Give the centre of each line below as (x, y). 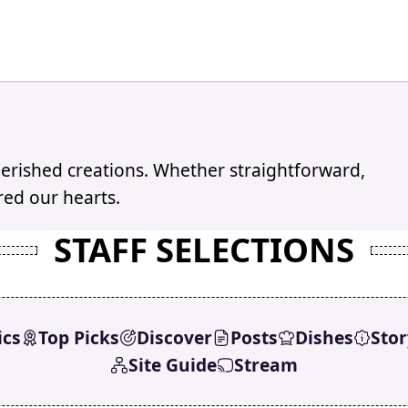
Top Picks (79, 337)
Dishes (324, 337)
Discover (175, 337)
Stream (265, 364)
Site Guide (172, 364)
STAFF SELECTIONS (204, 250)
